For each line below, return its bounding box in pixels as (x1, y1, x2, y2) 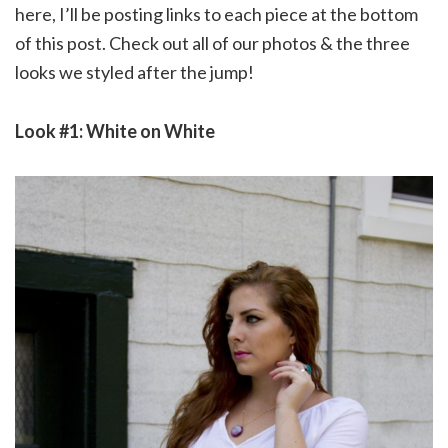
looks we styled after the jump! (15, 61, 254, 84)
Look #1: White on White (15, 120, 215, 143)
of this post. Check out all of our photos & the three (15, 32, 410, 55)
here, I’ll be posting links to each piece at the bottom (15, 3, 418, 26)
